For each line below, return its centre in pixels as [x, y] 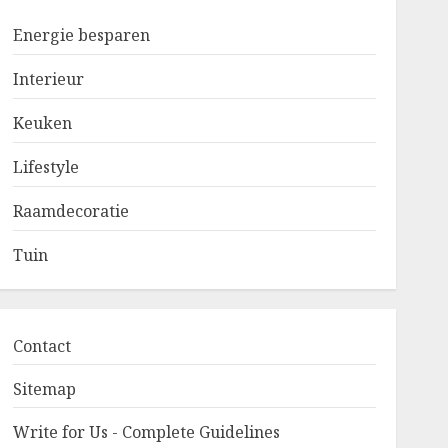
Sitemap [44, 389]
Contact [41, 346]
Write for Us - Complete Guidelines [146, 432]
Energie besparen [81, 35]
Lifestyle [45, 167]
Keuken [42, 123]
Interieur [48, 79]
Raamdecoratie [70, 211]
